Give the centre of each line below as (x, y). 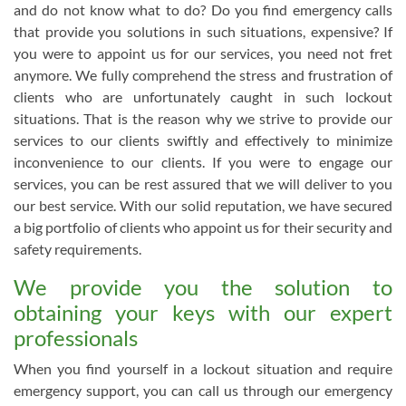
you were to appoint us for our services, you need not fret (203, 53)
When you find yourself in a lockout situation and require (203, 368)
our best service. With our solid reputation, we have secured (203, 205)
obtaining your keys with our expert (203, 312)
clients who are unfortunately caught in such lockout (203, 97)
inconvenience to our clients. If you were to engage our (203, 162)
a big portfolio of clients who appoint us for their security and (203, 227)
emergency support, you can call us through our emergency (203, 390)
